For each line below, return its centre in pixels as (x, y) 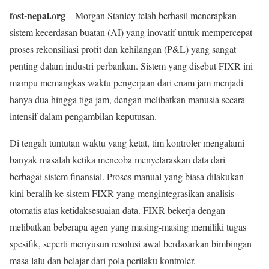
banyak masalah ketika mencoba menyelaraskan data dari (117, 159)
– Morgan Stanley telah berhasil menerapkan (151, 15)
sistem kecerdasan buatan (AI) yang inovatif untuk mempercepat (131, 32)
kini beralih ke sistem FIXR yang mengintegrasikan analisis (122, 193)
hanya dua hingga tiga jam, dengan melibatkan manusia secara (127, 99)
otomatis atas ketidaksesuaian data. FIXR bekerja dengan (117, 210)
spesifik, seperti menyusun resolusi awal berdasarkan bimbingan (131, 243)
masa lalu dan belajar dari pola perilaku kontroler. (103, 260)
